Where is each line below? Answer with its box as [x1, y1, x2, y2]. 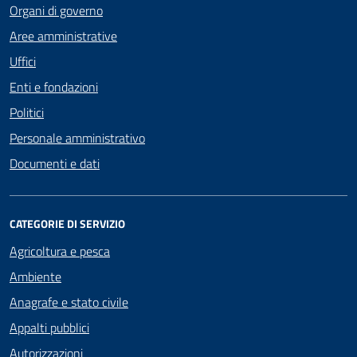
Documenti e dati [10, 154, 100, 173]
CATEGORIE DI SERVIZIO [10, 215, 125, 232]
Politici [10, 103, 44, 122]
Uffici [10, 52, 36, 71]
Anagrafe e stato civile [10, 292, 128, 312]
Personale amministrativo [10, 128, 145, 147]
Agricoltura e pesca [10, 241, 110, 261]
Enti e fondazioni [10, 77, 98, 96]
